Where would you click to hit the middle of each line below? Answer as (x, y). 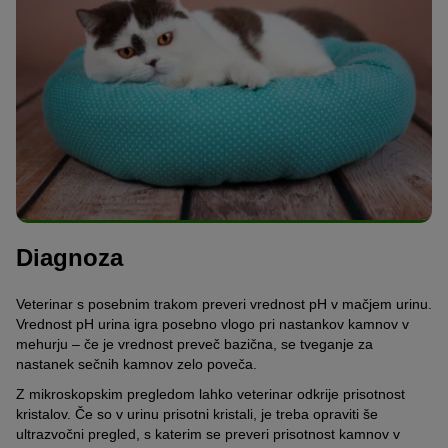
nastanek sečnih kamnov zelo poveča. (136, 363)
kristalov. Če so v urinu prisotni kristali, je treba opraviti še (197, 413)
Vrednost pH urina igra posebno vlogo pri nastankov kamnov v (212, 323)
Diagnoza (69, 258)
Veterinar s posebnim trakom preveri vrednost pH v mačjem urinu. (224, 303)
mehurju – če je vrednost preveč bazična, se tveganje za (194, 343)
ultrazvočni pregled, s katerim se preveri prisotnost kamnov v (208, 433)
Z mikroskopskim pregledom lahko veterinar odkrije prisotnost (210, 393)
